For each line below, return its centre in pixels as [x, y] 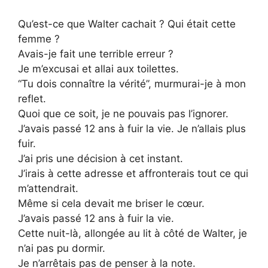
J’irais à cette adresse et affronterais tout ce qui [133, 173]
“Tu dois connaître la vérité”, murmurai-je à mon [132, 83]
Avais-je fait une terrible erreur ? [96, 54]
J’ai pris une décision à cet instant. [100, 158]
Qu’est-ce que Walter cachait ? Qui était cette [127, 24]
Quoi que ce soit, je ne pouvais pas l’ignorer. [123, 113]
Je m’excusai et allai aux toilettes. [98, 68]
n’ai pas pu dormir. [62, 248]
